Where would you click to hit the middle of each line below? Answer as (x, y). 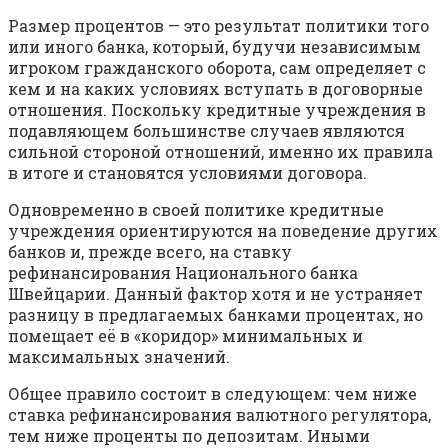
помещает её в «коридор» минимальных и (185, 335)
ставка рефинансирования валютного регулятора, (219, 414)
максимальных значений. (119, 356)
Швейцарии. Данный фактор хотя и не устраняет (215, 293)
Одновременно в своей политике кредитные (196, 209)
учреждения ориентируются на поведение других (223, 230)
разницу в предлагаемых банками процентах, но (215, 314)
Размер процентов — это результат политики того (218, 25)
